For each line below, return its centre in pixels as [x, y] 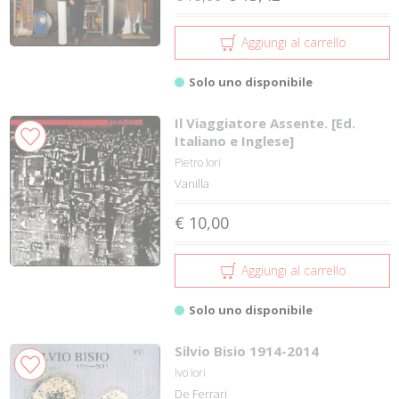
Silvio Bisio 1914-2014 [247, 350]
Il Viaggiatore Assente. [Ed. [265, 122]
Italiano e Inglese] [235, 140]
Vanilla [192, 183]
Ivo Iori [191, 372]
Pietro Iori [198, 162]
